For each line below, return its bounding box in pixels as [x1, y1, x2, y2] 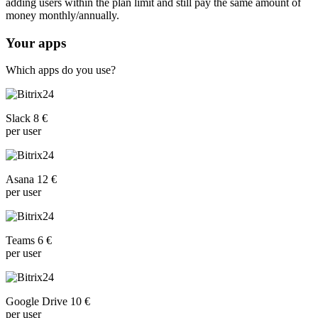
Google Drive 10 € [6, 295, 90, 308]
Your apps [6, 35, 66, 50]
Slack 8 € [6, 112, 48, 125]
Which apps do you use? [6, 64, 116, 77]
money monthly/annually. [6, 9, 119, 21]
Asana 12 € [6, 173, 57, 186]
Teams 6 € [6, 234, 52, 247]
